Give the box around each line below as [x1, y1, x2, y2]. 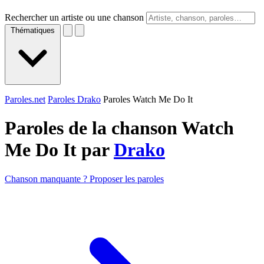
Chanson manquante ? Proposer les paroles [5, 173, 164, 184]
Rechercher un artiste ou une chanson [5, 12, 144, 22]
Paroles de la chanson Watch [5, 117, 234, 139]
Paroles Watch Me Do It [103, 94, 193, 104]
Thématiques [11, 26, 55, 35]
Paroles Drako [48, 94, 101, 104]
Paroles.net [5, 94, 45, 104]
